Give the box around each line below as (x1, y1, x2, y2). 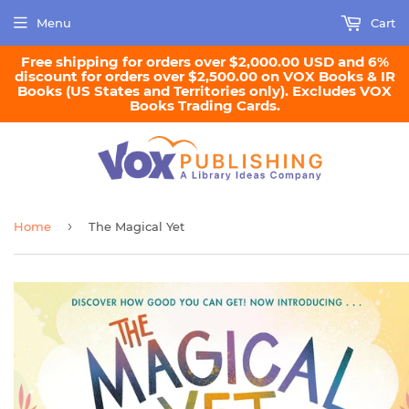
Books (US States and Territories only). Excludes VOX (17, 82, 392, 100)
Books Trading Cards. (129, 97, 280, 114)
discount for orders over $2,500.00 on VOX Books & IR (14, 68, 395, 85)
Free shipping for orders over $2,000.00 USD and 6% (20, 53, 389, 70)
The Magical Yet (89, 218, 184, 234)
